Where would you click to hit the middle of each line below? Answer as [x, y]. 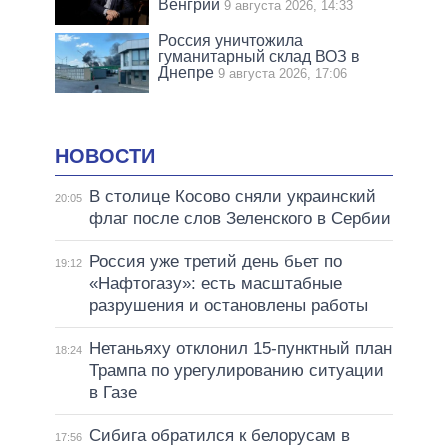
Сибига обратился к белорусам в [219, 436]
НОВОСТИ [105, 155]
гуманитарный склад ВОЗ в [259, 56]
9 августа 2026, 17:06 [283, 73]
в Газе [112, 393]
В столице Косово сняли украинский [232, 197]
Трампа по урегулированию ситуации [236, 371]
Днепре [186, 72]
